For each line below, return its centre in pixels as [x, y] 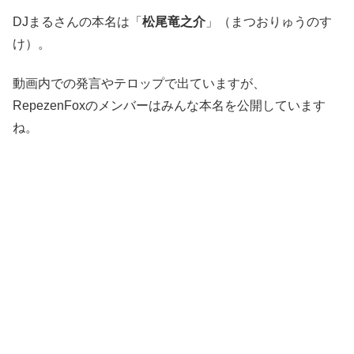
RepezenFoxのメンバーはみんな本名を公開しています [169, 106]
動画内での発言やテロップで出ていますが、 [139, 84]
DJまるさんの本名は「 [77, 21]
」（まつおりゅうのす [269, 21]
